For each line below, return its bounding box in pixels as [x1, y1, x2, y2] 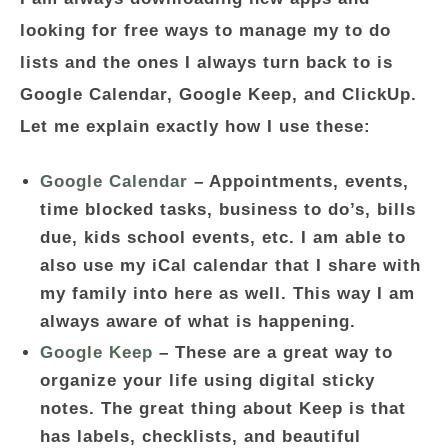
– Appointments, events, [188, 172, 409, 191]
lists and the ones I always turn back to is [20, 53, 393, 72]
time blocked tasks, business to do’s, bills [40, 200, 416, 219]
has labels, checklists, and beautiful [40, 427, 361, 446]
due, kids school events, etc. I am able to [40, 228, 406, 247]
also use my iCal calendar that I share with [40, 256, 421, 275]
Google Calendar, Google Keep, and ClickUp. [20, 85, 417, 104]
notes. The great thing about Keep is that [40, 399, 406, 418]
